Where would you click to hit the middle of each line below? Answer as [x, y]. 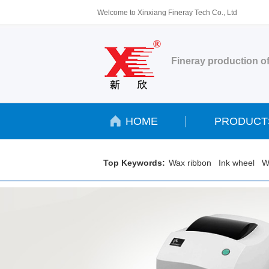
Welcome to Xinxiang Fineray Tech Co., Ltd [167, 13]
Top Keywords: [134, 163]
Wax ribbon [190, 163]
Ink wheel [237, 163]
